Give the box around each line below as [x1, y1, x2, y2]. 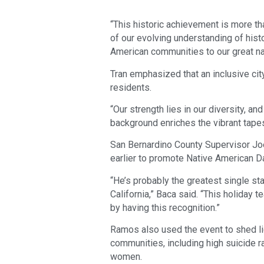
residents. [110, 81, 151, 93]
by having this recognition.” [110, 202, 220, 213]
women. [110, 251, 142, 263]
